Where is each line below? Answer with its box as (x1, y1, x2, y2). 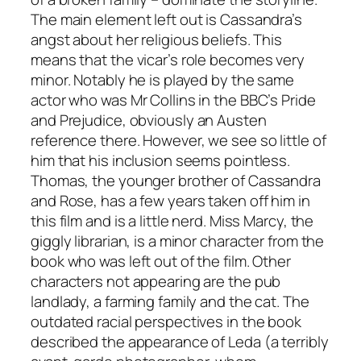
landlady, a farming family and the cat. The (31, 290, 309, 312)
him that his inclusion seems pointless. (31, 149, 291, 171)
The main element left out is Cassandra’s (31, 8, 302, 30)
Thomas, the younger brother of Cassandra (31, 169, 321, 191)
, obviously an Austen (122, 109, 267, 131)
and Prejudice (31, 109, 122, 131)
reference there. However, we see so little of (31, 129, 326, 151)
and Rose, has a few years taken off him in (31, 189, 310, 211)
